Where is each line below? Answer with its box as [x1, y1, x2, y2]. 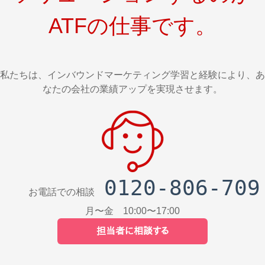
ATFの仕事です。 [49, 13, 216, 38]
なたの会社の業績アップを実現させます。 [43, 83, 222, 94]
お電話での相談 [5, 186, 104, 197]
